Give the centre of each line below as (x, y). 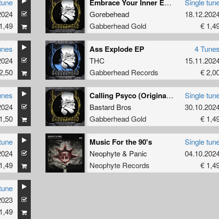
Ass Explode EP (117, 49)
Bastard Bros (110, 107)
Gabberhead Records (124, 72)
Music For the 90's (120, 142)
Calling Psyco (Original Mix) (170, 95)
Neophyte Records (119, 165)
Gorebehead (109, 14)
